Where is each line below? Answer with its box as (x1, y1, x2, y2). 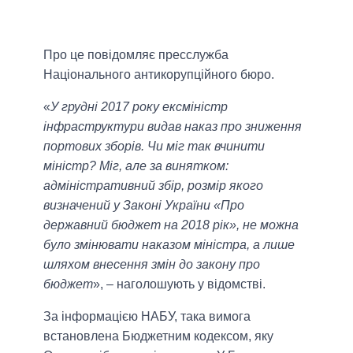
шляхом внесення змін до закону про (43, 257, 260, 271)
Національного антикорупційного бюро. (43, 67, 274, 81)
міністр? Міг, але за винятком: (43, 158, 229, 173)
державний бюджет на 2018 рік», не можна (43, 217, 299, 232)
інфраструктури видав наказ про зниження (43, 119, 302, 133)
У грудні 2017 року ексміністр (50, 99, 228, 113)
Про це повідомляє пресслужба (43, 47, 229, 61)
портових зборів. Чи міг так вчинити (43, 139, 265, 153)
